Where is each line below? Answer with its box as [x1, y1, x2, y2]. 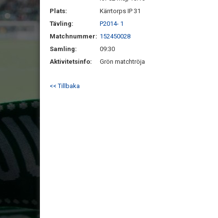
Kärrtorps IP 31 [100, 7, 141, 15]
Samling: [50, 45, 77, 53]
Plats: [50, 7, 67, 15]
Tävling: [50, 20, 73, 27]
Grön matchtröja [100, 58, 145, 65]
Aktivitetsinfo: [50, 58, 93, 65]
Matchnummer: [50, 33, 99, 40]
